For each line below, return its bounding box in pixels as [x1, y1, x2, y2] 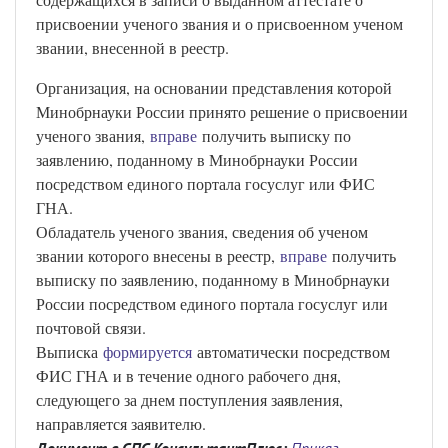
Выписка [36, 341, 103, 362]
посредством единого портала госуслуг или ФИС [36, 173, 375, 194]
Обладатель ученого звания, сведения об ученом [36, 221, 368, 242]
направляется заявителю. [36, 413, 206, 434]
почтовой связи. [36, 317, 146, 338]
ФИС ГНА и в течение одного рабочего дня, [36, 365, 341, 386]
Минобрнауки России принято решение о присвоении [36, 101, 408, 122]
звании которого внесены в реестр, [36, 245, 280, 266]
